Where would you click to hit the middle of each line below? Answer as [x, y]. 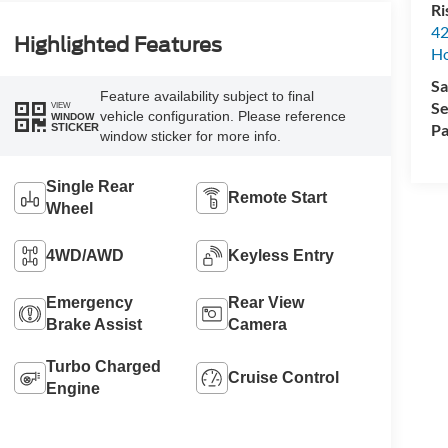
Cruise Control [284, 378]
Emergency [89, 303]
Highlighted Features [117, 45]
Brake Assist [93, 325]
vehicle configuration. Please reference [222, 116]
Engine [72, 389]
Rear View [266, 303]
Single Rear [89, 187]
